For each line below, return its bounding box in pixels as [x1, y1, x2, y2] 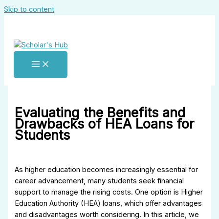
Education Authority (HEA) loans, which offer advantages [15, 198, 202, 208]
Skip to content [4, 5, 54, 14]
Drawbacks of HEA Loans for [15, 116, 195, 132]
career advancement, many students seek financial [15, 176, 184, 185]
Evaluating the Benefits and [15, 105, 186, 121]
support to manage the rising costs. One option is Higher [15, 187, 203, 197]
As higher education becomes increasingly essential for [15, 165, 198, 174]
